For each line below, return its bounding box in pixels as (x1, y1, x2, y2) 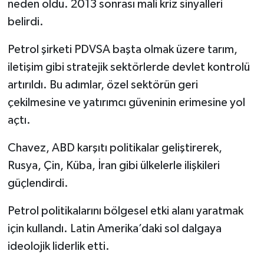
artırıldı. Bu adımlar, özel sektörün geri (7, 78, 198, 91)
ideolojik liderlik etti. (7, 240, 110, 252)
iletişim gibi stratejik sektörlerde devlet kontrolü (7, 61, 250, 73)
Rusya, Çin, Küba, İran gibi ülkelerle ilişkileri (7, 159, 220, 171)
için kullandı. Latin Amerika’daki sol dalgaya (7, 222, 222, 235)
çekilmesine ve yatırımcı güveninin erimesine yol (7, 96, 245, 108)
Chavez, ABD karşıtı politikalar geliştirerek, (7, 141, 222, 154)
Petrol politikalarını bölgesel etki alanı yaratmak (7, 204, 243, 217)
